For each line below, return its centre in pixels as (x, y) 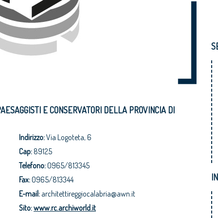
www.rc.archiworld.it (65, 208)
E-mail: (29, 194)
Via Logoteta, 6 (68, 137)
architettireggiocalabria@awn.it (88, 194)
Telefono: (32, 165)
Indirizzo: (32, 137)
